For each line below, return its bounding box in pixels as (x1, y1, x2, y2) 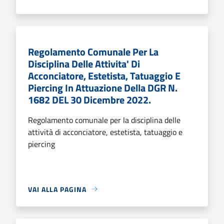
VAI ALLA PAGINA (28, 183, 86, 194)
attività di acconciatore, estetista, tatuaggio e (28, 125, 182, 138)
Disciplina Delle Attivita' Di (28, 55, 140, 71)
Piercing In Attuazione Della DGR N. (28, 79, 177, 95)
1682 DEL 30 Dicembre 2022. (28, 91, 151, 107)
